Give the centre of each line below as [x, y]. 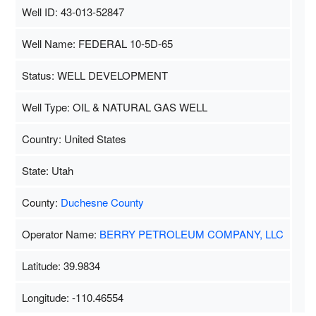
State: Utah [47, 170]
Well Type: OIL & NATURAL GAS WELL [114, 107]
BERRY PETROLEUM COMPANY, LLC [191, 233]
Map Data [168, 300]
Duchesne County [102, 202]
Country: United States [74, 138]
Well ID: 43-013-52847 [73, 11]
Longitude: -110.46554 [72, 297]
